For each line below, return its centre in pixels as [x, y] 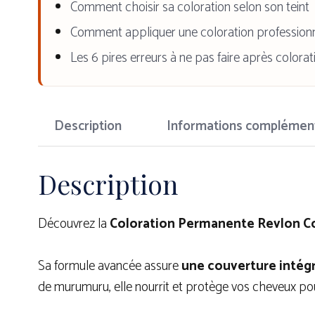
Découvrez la [74, 224]
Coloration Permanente [182, 224]
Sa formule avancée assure [110, 266]
